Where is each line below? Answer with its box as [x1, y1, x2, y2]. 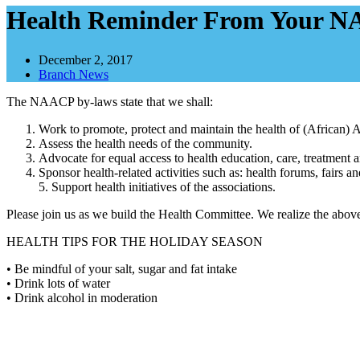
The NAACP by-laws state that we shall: [6, 94, 213, 108]
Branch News [39, 67, 108, 81]
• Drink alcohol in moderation [6, 290, 157, 305]
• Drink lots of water [6, 276, 110, 290]
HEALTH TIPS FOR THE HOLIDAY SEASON [6, 234, 263, 248]
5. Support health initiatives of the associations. [39, 179, 276, 194]
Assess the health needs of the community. [39, 136, 252, 150]
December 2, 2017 [39, 52, 133, 67]
